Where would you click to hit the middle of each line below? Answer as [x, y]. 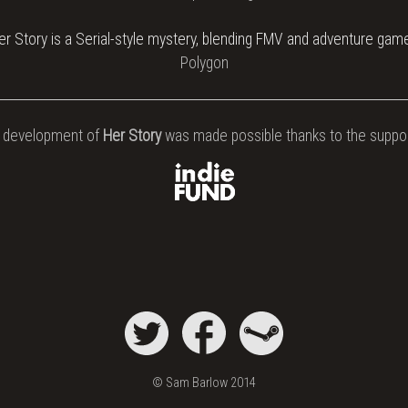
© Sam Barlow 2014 [204, 383]
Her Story [130, 135]
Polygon [204, 63]
